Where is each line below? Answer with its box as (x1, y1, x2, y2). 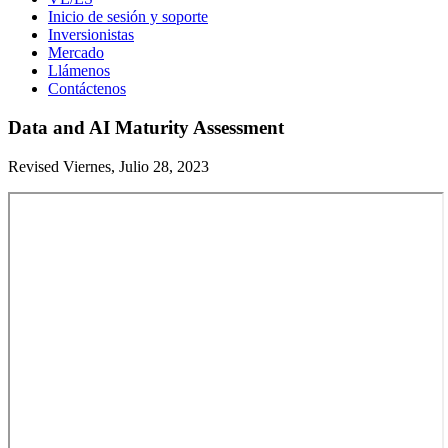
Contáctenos (48, 80, 126, 98)
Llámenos (48, 62, 110, 80)
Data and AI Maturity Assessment (8, 116, 284, 138)
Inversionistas (48, 26, 134, 44)
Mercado (48, 44, 104, 62)
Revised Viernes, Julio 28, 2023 (8, 157, 209, 175)
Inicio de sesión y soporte (48, 8, 208, 26)
